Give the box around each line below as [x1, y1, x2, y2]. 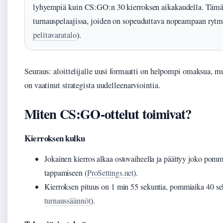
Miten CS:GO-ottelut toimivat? [24, 104, 192, 123]
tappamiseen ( [44, 167, 87, 178]
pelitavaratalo [33, 29, 77, 40]
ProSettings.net [87, 167, 134, 178]
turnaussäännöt [44, 195, 91, 206]
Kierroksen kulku [24, 132, 85, 144]
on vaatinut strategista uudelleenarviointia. [24, 80, 160, 91]
